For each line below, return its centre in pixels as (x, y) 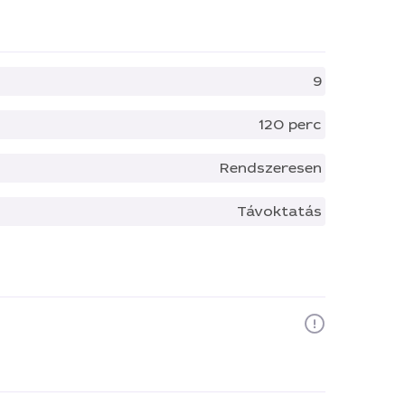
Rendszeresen (271, 168)
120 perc (290, 124)
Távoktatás (279, 211)
